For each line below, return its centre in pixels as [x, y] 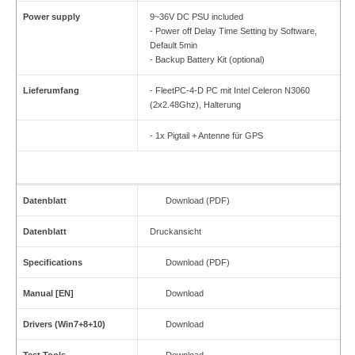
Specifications [52, 263]
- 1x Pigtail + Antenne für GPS [206, 136]
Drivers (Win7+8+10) [64, 324]
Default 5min [173, 46]
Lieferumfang [51, 91]
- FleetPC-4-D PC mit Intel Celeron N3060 [229, 91]
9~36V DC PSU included [196, 17]
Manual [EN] [48, 294]
